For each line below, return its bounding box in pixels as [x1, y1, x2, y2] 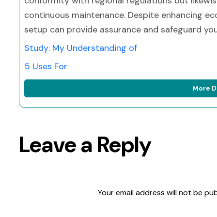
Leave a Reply [19, 130, 152, 159]
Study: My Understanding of [24, 42, 137, 54]
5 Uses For [24, 61, 67, 72]
